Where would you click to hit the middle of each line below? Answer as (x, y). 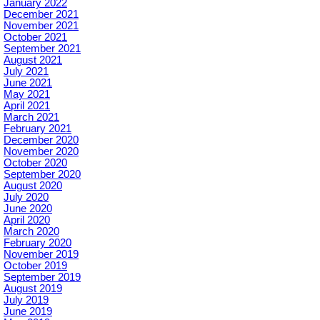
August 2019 (33, 288)
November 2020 (41, 151)
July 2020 (26, 197)
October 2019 (35, 265)
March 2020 (31, 231)
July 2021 (26, 71)
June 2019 (28, 311)
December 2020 (41, 140)
